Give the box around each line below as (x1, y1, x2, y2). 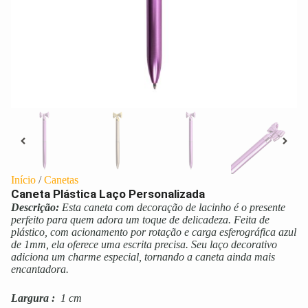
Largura (11, 292, 49, 305)
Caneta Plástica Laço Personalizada (11, 187, 205, 201)
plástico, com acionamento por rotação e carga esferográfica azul (11, 226, 296, 239)
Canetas (44, 174, 78, 186)
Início (11, 174, 36, 186)
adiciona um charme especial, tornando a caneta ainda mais (11, 251, 275, 263)
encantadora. (11, 263, 69, 276)
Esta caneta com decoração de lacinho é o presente (62, 201, 285, 214)
